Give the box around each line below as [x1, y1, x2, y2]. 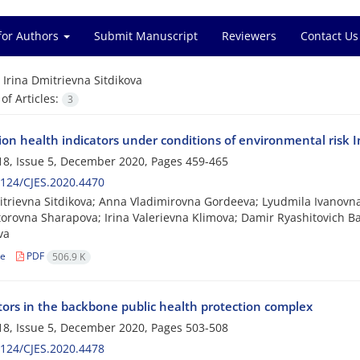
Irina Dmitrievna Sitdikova [2, 72, 142, 88]
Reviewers [222, 28, 276, 43]
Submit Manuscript [94, 28, 198, 43]
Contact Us [301, 28, 358, 43]
